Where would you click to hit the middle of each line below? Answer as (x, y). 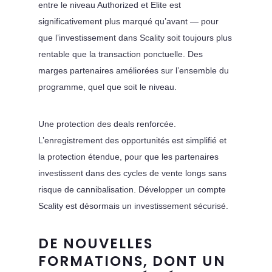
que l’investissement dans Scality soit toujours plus (135, 37)
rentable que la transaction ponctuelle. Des (120, 54)
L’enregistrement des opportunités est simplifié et (132, 140)
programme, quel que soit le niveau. (107, 87)
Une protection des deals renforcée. (107, 124)
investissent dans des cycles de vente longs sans (132, 173)
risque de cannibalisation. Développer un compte (132, 189)
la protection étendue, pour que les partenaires (128, 156)
